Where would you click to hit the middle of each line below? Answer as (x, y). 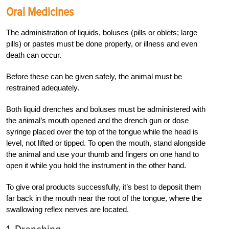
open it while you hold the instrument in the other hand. (96, 165)
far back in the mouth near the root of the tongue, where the (104, 198)
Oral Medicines (40, 12)
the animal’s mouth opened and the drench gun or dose (97, 120)
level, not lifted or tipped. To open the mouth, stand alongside (106, 143)
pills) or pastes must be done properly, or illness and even (102, 43)
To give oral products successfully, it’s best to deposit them (104, 187)
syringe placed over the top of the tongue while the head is (102, 131)
